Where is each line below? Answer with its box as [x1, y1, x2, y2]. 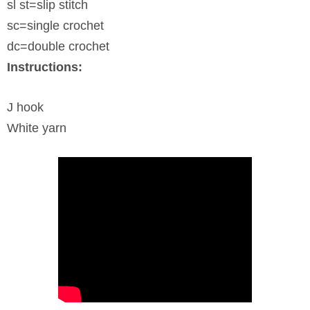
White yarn [7, 120, 66, 135]
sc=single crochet [7, 19, 104, 33]
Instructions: [7, 60, 82, 75]
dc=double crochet [7, 39, 109, 54]
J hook [7, 100, 44, 114]
